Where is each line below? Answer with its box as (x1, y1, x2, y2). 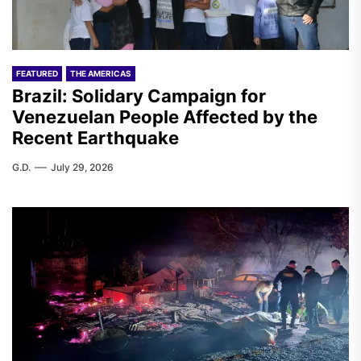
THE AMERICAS (70, 68, 131, 78)
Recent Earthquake (12, 127, 179, 148)
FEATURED (16, 68, 58, 78)
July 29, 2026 (51, 161, 114, 173)
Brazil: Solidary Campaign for (12, 85, 266, 106)
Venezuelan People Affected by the (12, 106, 317, 127)
